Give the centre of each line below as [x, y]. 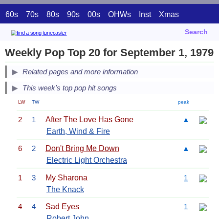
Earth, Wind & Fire [78, 131]
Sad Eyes [62, 206]
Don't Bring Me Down [82, 149]
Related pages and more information [80, 72]
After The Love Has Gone [89, 119]
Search [196, 32]
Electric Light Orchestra [87, 160]
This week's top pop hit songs [70, 88]
